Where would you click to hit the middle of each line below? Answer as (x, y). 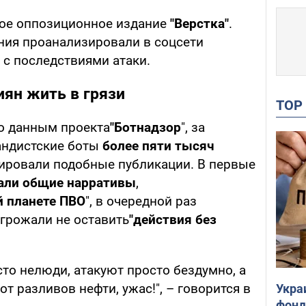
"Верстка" (199, 24)
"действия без (173, 220)
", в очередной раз (141, 201)
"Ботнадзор (145, 128)
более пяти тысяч (158, 146)
